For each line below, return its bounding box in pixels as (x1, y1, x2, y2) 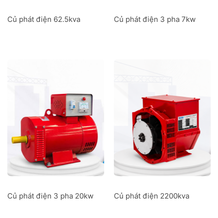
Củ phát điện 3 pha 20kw (7, 191, 93, 201)
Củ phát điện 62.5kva (7, 14, 80, 24)
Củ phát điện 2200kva (113, 191, 189, 201)
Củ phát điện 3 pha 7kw (113, 14, 196, 24)
